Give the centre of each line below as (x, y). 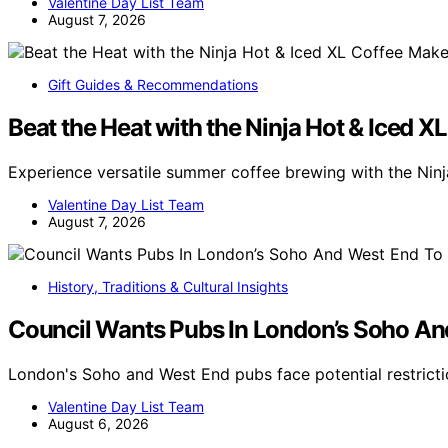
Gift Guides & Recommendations (153, 85)
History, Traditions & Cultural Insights (168, 286)
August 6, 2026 (98, 423)
